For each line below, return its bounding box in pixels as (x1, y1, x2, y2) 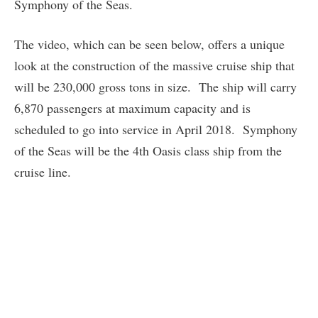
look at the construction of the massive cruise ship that (14, 57, 295, 75)
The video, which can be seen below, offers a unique (14, 35, 285, 53)
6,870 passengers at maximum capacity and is (14, 99, 251, 117)
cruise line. (14, 163, 71, 181)
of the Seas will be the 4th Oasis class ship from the (14, 142, 282, 160)
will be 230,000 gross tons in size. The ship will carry (14, 78, 297, 96)
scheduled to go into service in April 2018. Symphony (14, 121, 297, 138)
